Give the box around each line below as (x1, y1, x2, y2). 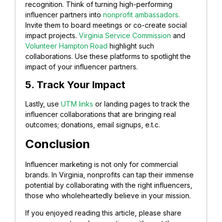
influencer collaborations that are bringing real (25, 110, 176, 119)
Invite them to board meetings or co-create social (25, 20, 187, 29)
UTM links (61, 100, 93, 109)
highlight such (108, 41, 154, 50)
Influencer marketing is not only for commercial (25, 160, 178, 168)
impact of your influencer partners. (25, 62, 138, 71)
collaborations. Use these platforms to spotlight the (25, 52, 191, 60)
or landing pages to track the (93, 100, 190, 109)
